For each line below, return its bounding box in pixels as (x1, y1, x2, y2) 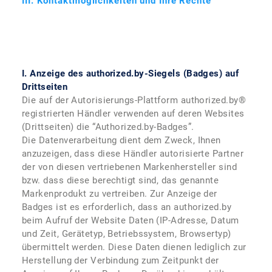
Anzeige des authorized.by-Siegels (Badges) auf (30, 68, 239, 79)
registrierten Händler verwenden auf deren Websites (22, 108, 245, 119)
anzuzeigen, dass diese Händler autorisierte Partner (22, 148, 243, 159)
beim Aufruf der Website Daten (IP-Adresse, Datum (22, 215, 239, 226)
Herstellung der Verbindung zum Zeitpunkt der (22, 255, 219, 266)
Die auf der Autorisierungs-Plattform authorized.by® (22, 95, 246, 106)
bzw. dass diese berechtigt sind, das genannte (22, 175, 219, 186)
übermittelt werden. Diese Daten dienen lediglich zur (22, 242, 246, 253)
